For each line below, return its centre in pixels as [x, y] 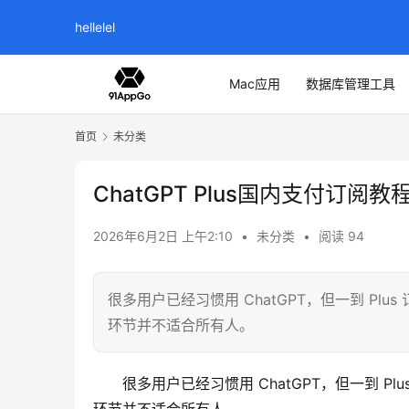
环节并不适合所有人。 [181, 325]
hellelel [95, 27]
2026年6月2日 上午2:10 [165, 236]
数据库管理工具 [351, 84]
